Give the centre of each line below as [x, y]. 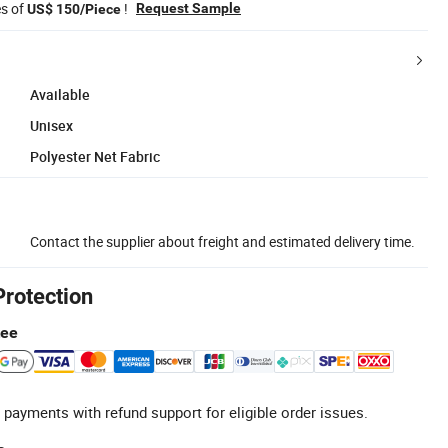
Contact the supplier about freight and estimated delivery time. [222, 241]
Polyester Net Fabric [95, 156]
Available [60, 94]
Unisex [51, 125]
